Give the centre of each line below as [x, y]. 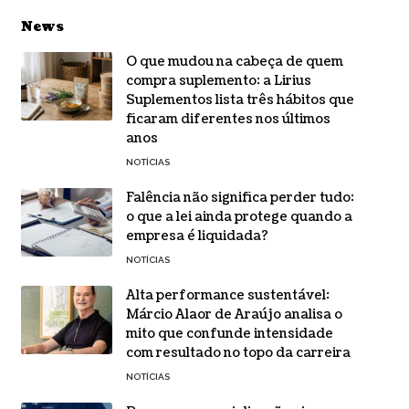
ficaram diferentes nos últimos [228, 120]
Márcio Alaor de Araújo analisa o [234, 315]
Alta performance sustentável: [227, 296]
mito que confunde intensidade [229, 334]
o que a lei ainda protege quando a [239, 217]
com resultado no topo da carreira [238, 353]
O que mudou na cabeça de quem [234, 62]
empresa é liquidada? [197, 236]
